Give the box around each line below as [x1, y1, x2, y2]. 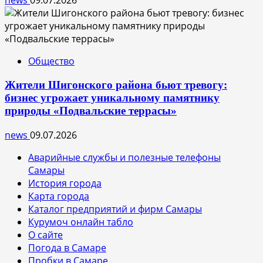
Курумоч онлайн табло [28, 215, 133, 228]
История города [28, 176, 102, 190]
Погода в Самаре [28, 241, 106, 254]
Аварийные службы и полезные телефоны [28, 150, 221, 164]
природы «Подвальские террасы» [5, 104, 177, 117]
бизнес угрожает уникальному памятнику [5, 91, 220, 104]
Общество [28, 55, 75, 68]
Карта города [28, 189, 89, 203]
